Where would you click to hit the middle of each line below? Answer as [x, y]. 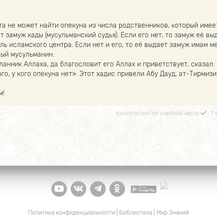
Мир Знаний [173, 212]
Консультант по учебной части [158, 113]
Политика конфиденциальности [71, 212]
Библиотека [136, 212]
